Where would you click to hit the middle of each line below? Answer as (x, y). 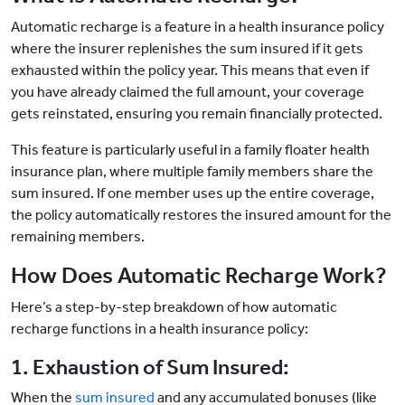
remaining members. (78, 237)
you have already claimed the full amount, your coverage (188, 92)
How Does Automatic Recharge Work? (199, 276)
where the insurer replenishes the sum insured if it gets (187, 49)
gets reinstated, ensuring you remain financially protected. (197, 114)
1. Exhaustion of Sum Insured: (150, 367)
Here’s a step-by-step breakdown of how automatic (174, 307)
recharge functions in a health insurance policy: (160, 329)
